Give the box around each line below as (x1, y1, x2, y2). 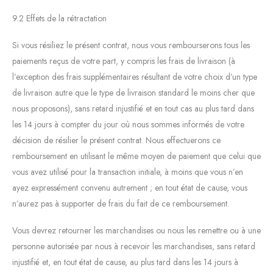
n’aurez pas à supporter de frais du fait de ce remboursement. (12, 197, 229, 210)
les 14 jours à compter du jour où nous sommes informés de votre (12, 118, 244, 130)
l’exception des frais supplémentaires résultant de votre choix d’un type (12, 70, 257, 83)
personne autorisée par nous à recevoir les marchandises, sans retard (12, 239, 255, 252)
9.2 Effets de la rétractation (12, 12, 107, 24)
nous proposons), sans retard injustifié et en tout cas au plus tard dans (12, 102, 254, 115)
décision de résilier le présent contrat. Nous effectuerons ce (12, 133, 221, 146)
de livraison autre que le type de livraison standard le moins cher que (12, 86, 255, 99)
